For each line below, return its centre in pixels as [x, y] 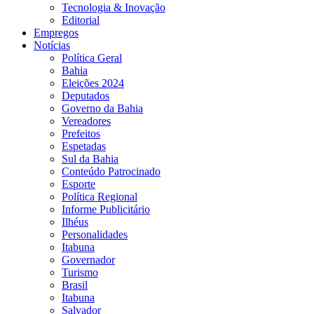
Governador [88, 259]
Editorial [81, 20]
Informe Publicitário [106, 209]
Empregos [56, 32]
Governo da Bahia [102, 108]
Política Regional [100, 196]
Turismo [80, 272]
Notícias [52, 45]
